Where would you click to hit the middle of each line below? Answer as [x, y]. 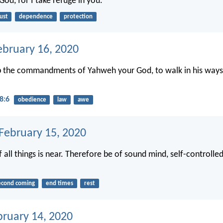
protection [78, 16]
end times [59, 184]
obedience [32, 100]
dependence [36, 16]
